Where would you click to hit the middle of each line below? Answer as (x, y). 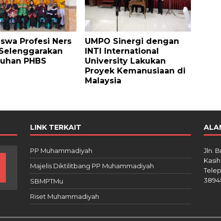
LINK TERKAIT (55, 127)
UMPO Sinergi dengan (132, 41)
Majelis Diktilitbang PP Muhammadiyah (92, 166)
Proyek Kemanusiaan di (135, 71)
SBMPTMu (46, 181)
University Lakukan (126, 61)
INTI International (122, 51)
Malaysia (103, 80)
